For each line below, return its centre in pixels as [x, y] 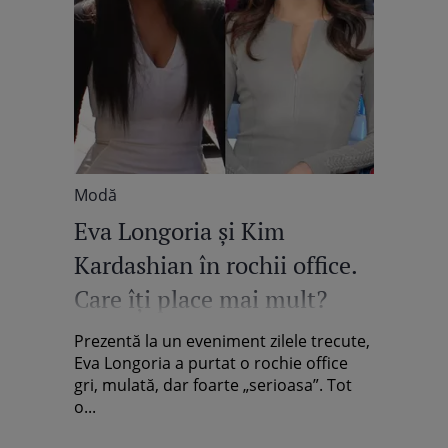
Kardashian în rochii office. [215, 265]
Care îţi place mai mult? [200, 299]
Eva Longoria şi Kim [179, 231]
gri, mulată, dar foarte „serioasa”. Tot [213, 385]
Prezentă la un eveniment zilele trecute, [222, 341]
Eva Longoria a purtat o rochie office [211, 363]
